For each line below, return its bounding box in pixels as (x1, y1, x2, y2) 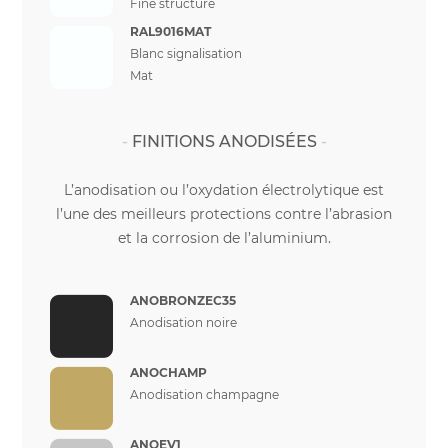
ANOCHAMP (130, 365, 207, 380)
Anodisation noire (130, 315, 237, 330)
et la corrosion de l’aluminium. (117, 229, 331, 247)
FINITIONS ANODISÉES (131, 132, 317, 151)
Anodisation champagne (130, 387, 279, 402)
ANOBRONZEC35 (130, 293, 236, 308)
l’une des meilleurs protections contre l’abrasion (56, 205, 392, 223)
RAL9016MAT (130, 24, 211, 39)
